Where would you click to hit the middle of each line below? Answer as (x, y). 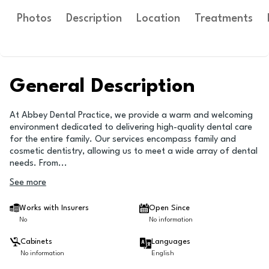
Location (158, 19)
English (163, 254)
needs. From (34, 164)
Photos (34, 19)
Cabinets (36, 242)
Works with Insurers (54, 208)
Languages (171, 242)
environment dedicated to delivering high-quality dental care (131, 128)
